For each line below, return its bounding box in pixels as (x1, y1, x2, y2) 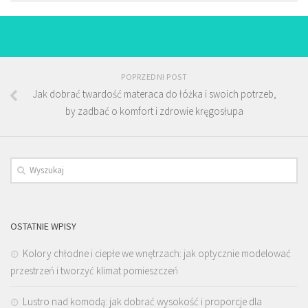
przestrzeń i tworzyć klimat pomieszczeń (10, 264, 178, 278)
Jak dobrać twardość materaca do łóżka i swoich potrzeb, (32, 87, 276, 101)
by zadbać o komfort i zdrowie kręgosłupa (65, 104, 243, 118)
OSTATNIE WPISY (10, 220, 76, 233)
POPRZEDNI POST (121, 71, 187, 82)
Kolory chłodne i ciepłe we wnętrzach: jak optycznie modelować (23, 247, 291, 261)
